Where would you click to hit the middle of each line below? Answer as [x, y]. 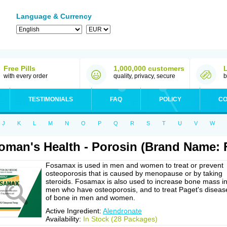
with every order [26, 76]
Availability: [64, 219]
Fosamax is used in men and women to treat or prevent [135, 165]
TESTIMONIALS [51, 99]
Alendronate [122, 211]
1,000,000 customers [149, 68]
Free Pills [20, 68]
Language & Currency [54, 16]
